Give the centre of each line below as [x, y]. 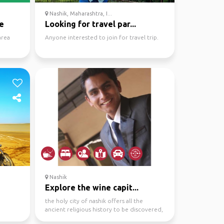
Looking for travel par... [90, 24]
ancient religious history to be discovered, [104, 209]
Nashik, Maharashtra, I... [80, 13]
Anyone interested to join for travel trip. [102, 37]
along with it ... [65, 218]
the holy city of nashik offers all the [94, 201]
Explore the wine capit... [92, 187]
